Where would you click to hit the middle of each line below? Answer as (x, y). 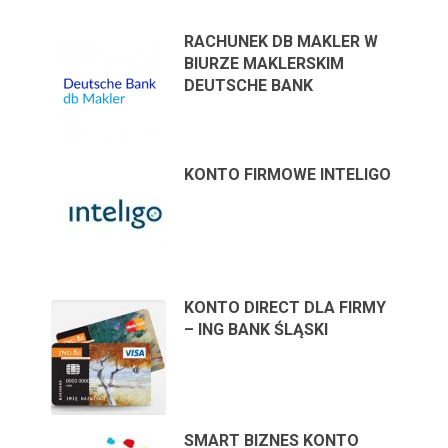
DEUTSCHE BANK (249, 85)
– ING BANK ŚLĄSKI (256, 329)
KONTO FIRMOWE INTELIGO (288, 174)
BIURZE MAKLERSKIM (264, 63)
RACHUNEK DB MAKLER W (281, 41)
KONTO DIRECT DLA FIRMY (285, 307)
